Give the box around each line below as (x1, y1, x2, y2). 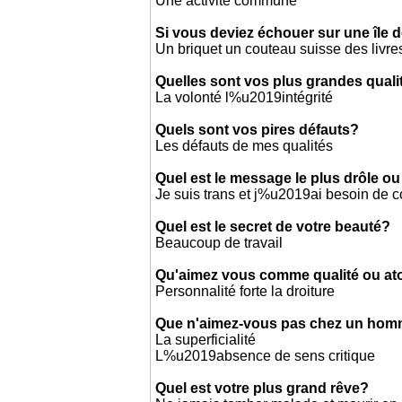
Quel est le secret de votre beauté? (155, 219, 390, 234)
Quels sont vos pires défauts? (155, 122, 359, 137)
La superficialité (155, 332, 256, 347)
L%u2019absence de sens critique (155, 348, 375, 363)
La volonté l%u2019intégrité (155, 90, 333, 105)
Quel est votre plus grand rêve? (155, 380, 369, 396)
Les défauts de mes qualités (155, 138, 333, 153)
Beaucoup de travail (155, 235, 283, 250)
